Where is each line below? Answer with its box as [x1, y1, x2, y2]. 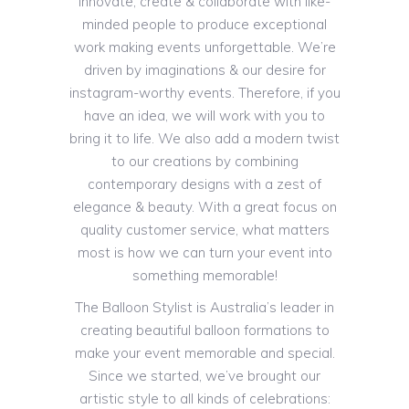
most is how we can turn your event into [77, 244, 332, 262]
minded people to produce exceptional [82, 16, 327, 34]
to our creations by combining [110, 152, 299, 171]
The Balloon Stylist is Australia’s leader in [75, 299, 334, 317]
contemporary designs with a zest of [88, 175, 321, 194]
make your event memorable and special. [74, 344, 335, 362]
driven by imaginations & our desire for [83, 61, 326, 79]
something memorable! [131, 267, 278, 285]
